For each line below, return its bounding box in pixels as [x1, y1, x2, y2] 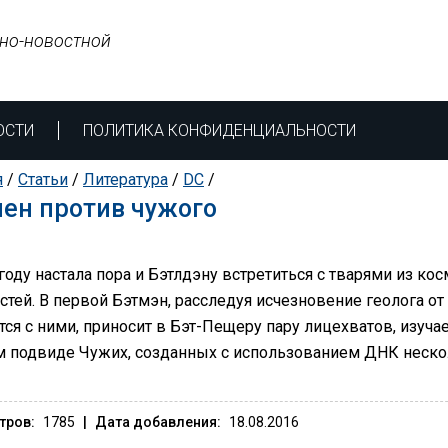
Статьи [18, 170, 68, 189]
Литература [83, 170, 168, 189]
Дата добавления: [95, 414, 221, 430]
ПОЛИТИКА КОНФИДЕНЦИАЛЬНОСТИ [83, 121, 356, 140]
